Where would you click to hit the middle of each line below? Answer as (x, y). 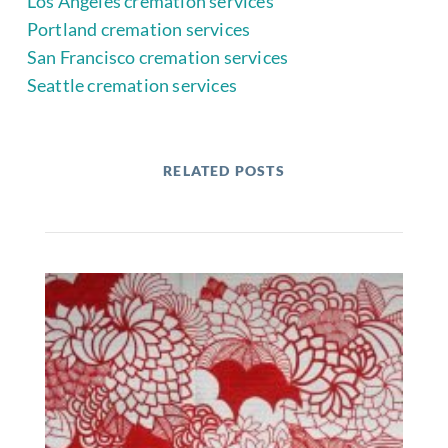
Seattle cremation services (132, 85)
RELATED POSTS (224, 170)
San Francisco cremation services (157, 57)
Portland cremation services (138, 29)
